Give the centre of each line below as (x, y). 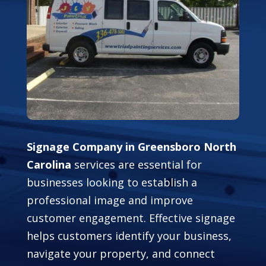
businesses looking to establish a (112, 183)
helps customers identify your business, (129, 236)
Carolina (49, 165)
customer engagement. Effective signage (131, 218)
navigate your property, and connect (121, 254)
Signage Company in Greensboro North (131, 147)
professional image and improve (110, 200)
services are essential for (136, 165)
